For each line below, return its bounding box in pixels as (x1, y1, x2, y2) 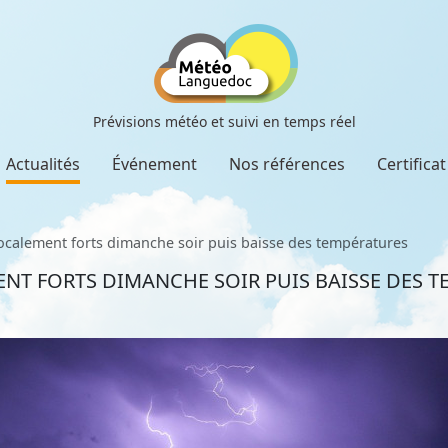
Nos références (229, 153, 345, 175)
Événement (112, 153, 197, 175)
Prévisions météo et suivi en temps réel (92, 112, 356, 131)
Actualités (6, 153, 80, 175)
